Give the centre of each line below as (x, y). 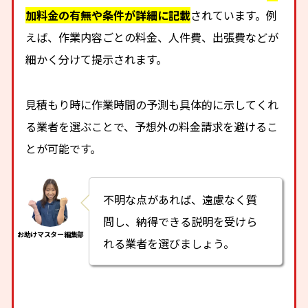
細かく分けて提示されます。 (97, 59)
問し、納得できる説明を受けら (180, 222)
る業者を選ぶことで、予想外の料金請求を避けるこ (152, 127)
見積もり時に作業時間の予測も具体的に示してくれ (152, 105)
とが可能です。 (64, 149)
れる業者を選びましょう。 (169, 244)
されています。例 (234, 15)
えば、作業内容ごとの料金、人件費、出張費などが (152, 37)
